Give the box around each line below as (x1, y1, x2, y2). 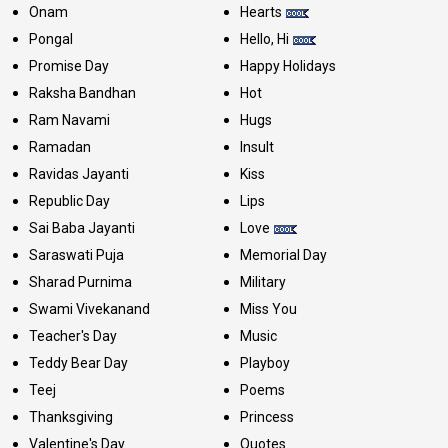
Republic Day (29, 192, 110, 209)
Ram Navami (29, 111, 110, 128)
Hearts (239, 3, 282, 20)
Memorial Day (239, 246, 327, 263)
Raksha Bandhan (29, 84, 136, 101)
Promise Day (29, 57, 109, 74)
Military (239, 273, 286, 290)
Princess (239, 408, 294, 425)
